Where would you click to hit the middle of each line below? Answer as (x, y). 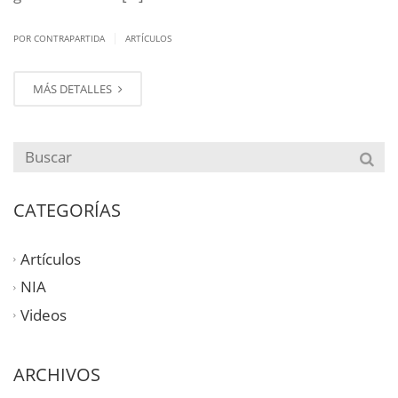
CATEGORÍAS (67, 210)
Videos (44, 315)
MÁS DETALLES (74, 88)
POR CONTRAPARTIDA (60, 38)
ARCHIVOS (57, 375)
